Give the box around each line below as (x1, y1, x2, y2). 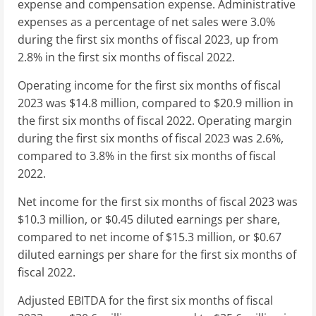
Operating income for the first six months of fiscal (18, 77, 281, 93)
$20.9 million (214, 95, 281, 111)
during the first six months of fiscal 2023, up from (18, 31, 279, 47)
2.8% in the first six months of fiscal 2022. (18, 49, 235, 65)
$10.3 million (18, 211, 85, 227)
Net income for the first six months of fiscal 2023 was (18, 193, 298, 209)
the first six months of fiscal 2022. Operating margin (18, 112, 292, 128)
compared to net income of (18, 229, 166, 245)
